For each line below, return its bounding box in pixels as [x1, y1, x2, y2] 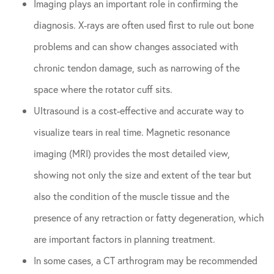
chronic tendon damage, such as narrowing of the [34, 61, 240, 74]
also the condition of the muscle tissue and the [34, 190, 229, 202]
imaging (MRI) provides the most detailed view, [34, 147, 230, 160]
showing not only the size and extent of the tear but [34, 168, 251, 181]
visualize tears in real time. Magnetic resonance [34, 125, 230, 138]
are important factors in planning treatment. [34, 232, 215, 245]
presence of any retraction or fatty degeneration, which [34, 211, 264, 224]
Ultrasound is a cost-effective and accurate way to [34, 104, 244, 117]
